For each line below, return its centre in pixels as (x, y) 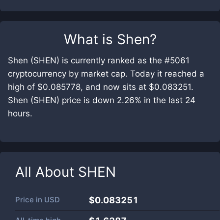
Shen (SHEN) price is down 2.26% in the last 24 (102, 100)
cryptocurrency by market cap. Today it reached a (106, 74)
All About (47, 172)
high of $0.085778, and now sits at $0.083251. (101, 87)
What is (90, 39)
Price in (30, 200)
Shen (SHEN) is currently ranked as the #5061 (99, 60)
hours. (20, 113)
